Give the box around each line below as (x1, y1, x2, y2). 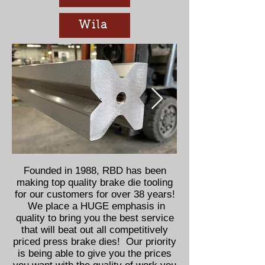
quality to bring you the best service (15, 212, 174, 224)
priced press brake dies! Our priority (13, 236, 176, 247)
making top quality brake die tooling (17, 177, 173, 188)
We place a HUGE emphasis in (24, 201, 165, 212)
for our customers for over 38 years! (14, 189, 175, 200)
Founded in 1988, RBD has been (23, 165, 166, 176)
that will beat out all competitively (21, 224, 168, 235)
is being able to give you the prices (18, 248, 172, 259)
